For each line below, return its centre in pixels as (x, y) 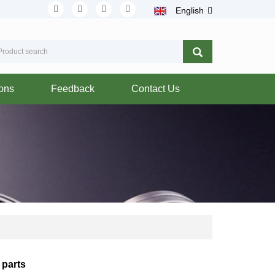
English (190, 10)
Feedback (73, 89)
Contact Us (156, 89)
